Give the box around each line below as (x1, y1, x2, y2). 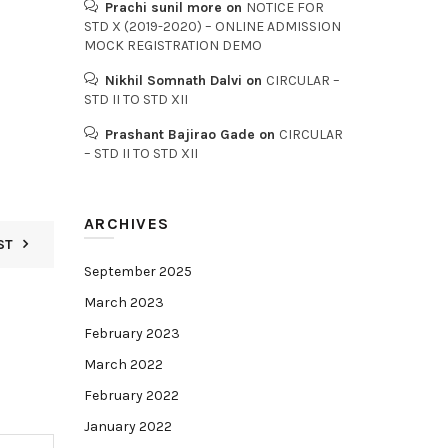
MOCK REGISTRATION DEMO (83, 37, 262, 54)
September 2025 (83, 263, 192, 280)
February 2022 (83, 387, 179, 404)
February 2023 (83, 325, 180, 342)
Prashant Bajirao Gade (104, 126, 255, 143)
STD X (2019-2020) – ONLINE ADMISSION (83, 18, 341, 35)
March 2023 (83, 294, 164, 311)
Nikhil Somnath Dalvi (104, 72, 242, 89)
